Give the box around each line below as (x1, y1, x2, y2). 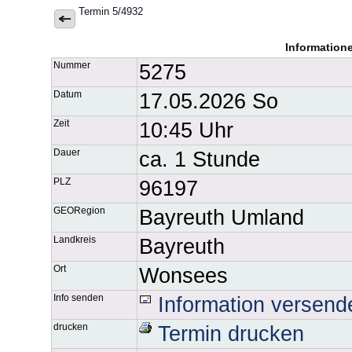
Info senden (53, 292, 104, 302)
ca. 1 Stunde (139, 147, 260, 171)
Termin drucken (152, 321, 304, 346)
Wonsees (139, 263, 228, 288)
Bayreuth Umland (139, 205, 304, 229)
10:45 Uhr (139, 118, 233, 142)
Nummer (53, 60, 90, 70)
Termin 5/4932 (79, 6, 143, 17)
